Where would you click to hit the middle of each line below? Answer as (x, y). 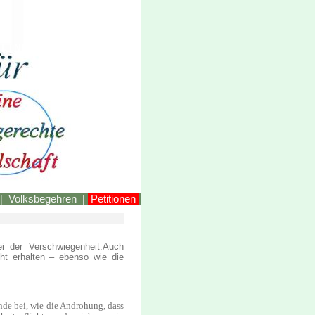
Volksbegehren (43, 199)
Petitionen (113, 199)
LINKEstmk (36, 47)
